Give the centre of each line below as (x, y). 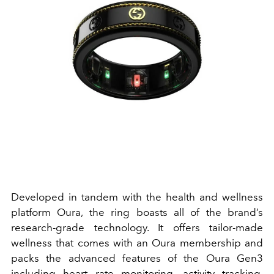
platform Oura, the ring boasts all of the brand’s (137, 212)
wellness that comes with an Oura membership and (137, 243)
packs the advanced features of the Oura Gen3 (137, 258)
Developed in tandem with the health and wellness (137, 197)
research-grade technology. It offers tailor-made (137, 227)
